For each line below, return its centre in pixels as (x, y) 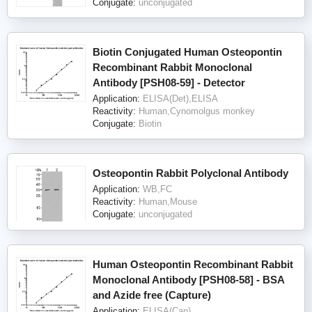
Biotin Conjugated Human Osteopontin (187, 52)
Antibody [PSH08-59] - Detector (169, 83)
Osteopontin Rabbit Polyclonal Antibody (190, 173)
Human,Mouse (168, 202)
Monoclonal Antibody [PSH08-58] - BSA (188, 280)
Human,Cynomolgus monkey (197, 111)
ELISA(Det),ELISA (180, 99)
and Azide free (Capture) (152, 295)
